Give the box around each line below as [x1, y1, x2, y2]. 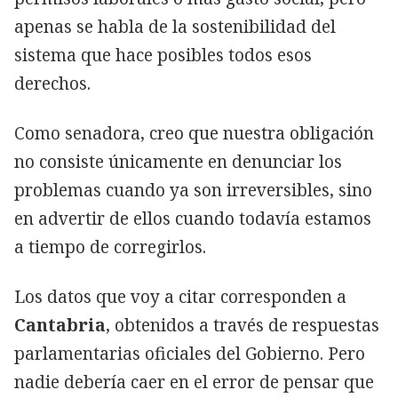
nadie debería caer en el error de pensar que [14, 370, 374, 394]
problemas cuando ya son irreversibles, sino [14, 178, 372, 202]
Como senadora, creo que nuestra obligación [14, 121, 374, 145]
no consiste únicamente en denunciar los [14, 149, 342, 173]
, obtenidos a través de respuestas [106, 313, 379, 337]
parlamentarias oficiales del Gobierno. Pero [14, 341, 365, 365]
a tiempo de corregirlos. [14, 235, 206, 259]
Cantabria [14, 313, 106, 337]
